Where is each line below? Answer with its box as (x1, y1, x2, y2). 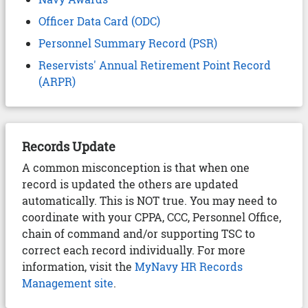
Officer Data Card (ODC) (38, 14, 160, 28)
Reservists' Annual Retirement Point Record (38, 58, 271, 72)
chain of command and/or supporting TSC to (22, 226, 255, 241)
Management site (22, 276, 113, 290)
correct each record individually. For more (22, 243, 245, 257)
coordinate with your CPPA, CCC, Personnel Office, (22, 210, 281, 224)
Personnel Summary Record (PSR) (38, 36, 217, 50)
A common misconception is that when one (22, 160, 250, 175)
